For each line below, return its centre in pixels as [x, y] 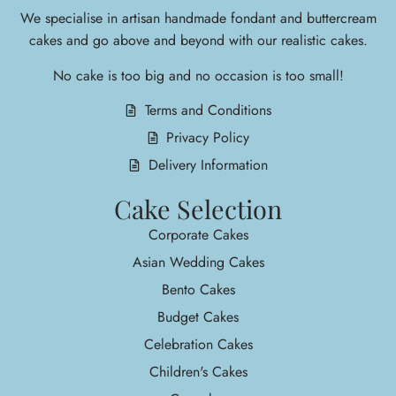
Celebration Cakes [198, 345]
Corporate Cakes [198, 235]
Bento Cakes [198, 290]
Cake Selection [198, 209]
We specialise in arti [80, 19]
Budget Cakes [198, 317]
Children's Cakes [198, 372]
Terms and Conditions [208, 110]
